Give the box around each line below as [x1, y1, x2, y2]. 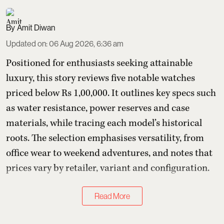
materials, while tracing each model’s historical [6, 116, 202, 129]
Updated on [6, 38, 46, 48]
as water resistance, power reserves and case [6, 101, 189, 114]
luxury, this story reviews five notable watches [6, 71, 195, 84]
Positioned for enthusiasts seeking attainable [6, 56, 192, 69]
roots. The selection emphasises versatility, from [6, 131, 204, 144]
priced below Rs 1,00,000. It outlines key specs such [6, 86, 216, 99]
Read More [94, 191, 130, 200]
